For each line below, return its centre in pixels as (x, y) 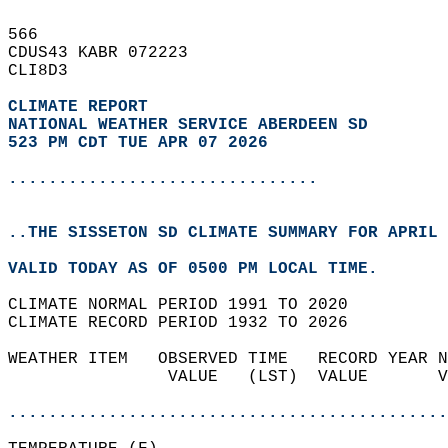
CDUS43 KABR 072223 (108, 53)
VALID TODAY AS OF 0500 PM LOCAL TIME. (203, 269)
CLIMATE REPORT (83, 107)
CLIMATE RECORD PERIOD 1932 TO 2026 (188, 323)
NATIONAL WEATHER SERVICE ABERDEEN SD (188, 125)
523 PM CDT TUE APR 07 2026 (138, 143)
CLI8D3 (48, 71)
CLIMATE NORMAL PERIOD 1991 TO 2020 (188, 305)
